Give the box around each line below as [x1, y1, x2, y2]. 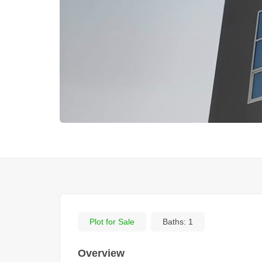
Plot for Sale [89, 217, 135, 227]
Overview [78, 247, 125, 260]
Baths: [163, 217, 188, 227]
